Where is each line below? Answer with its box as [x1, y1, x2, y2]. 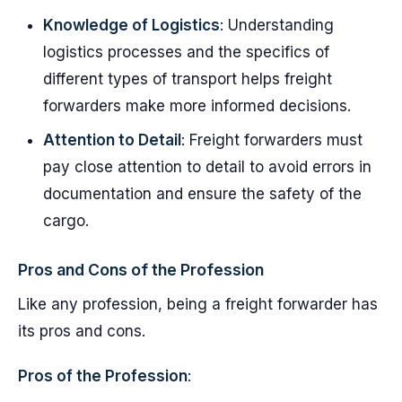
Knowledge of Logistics [43, 16, 220, 34]
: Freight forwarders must [181, 131, 363, 149]
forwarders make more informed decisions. [43, 97, 351, 115]
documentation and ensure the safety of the [43, 185, 362, 203]
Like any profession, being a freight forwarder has [18, 295, 378, 313]
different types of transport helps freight [43, 70, 332, 88]
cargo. [43, 212, 89, 230]
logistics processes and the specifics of [43, 43, 329, 61]
